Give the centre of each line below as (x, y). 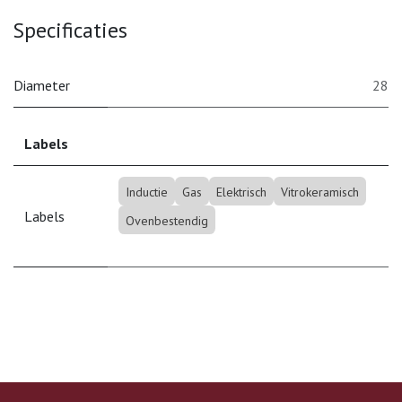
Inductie (146, 192)
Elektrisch (241, 192)
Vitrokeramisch (319, 192)
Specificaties (70, 29)
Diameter (42, 85)
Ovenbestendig (166, 220)
